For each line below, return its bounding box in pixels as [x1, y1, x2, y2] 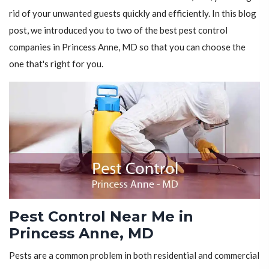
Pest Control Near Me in [9, 208, 193, 226]
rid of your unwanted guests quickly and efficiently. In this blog [9, 7, 256, 19]
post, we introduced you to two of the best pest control [9, 24, 228, 35]
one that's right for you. [9, 58, 103, 69]
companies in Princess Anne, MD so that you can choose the [9, 41, 246, 52]
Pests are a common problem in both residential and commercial [9, 250, 259, 261]
